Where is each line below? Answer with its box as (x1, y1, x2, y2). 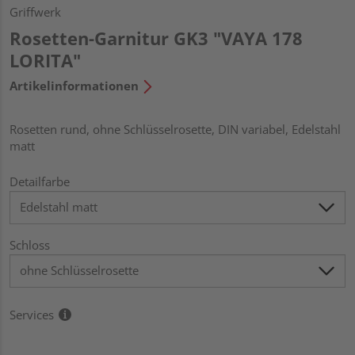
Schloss (10, 236, 50, 253)
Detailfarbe (10, 173, 70, 189)
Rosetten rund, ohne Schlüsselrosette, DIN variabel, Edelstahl (10, 120, 341, 137)
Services (10, 306, 54, 323)
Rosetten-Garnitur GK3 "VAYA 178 (10, 25, 303, 50)
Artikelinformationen (10, 77, 139, 94)
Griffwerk (10, 3, 61, 20)
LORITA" (10, 48, 81, 72)
